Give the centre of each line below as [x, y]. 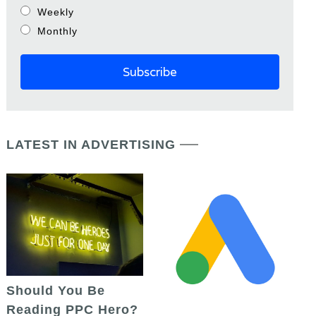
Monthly [58, 31]
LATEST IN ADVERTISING [91, 144]
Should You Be [56, 290]
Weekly [56, 12]
